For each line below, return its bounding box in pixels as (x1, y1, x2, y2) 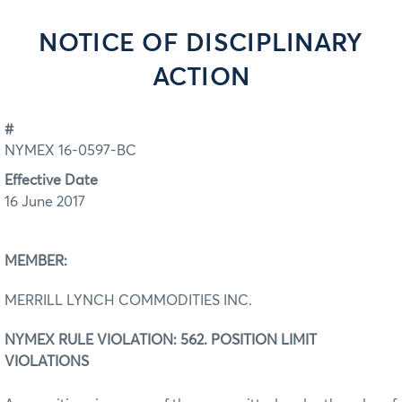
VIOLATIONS (4, 354, 89, 369)
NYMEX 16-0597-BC (4, 144, 136, 159)
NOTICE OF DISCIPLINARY (39, 31, 363, 57)
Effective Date (4, 172, 98, 188)
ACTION (152, 66, 250, 91)
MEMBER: (4, 253, 67, 268)
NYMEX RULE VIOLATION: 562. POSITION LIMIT (4, 332, 317, 347)
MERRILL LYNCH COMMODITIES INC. (4, 293, 252, 308)
